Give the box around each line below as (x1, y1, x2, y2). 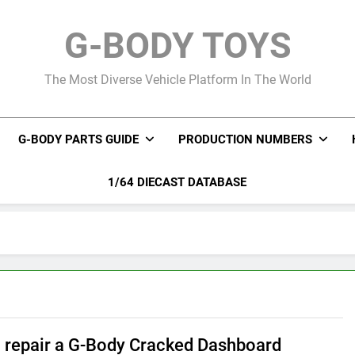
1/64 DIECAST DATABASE (108, 175, 247, 189)
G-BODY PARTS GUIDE (17, 132, 139, 147)
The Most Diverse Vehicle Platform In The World (44, 72, 311, 87)
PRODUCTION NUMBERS (177, 132, 312, 147)
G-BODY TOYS (63, 25, 292, 67)
